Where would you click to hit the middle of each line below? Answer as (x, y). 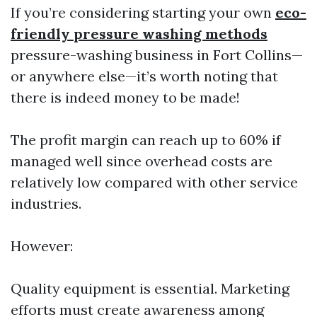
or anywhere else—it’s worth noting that (144, 76)
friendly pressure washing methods (139, 34)
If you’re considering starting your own (143, 12)
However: (42, 246)
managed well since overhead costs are (142, 161)
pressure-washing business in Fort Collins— (157, 55)
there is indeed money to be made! (125, 97)
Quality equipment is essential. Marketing (150, 288)
